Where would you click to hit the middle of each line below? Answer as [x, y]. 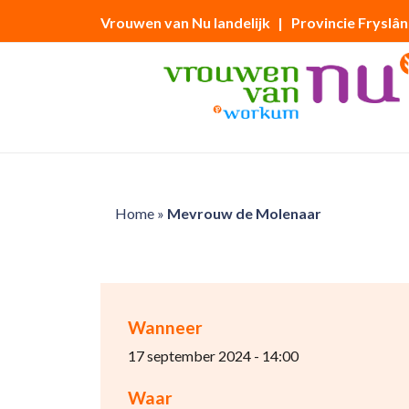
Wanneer [165, 327]
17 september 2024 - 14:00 [213, 356]
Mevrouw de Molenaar [244, 213]
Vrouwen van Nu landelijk [185, 22]
